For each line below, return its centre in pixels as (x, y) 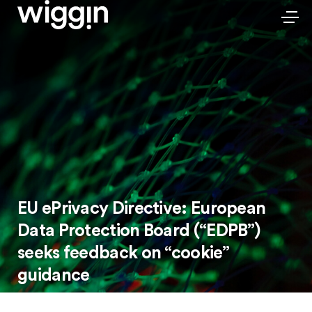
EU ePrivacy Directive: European (142, 209)
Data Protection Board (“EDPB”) (139, 231)
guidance (54, 275)
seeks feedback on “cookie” (123, 253)
